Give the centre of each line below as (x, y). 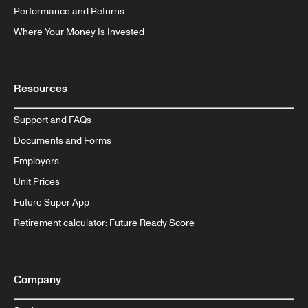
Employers (36, 162)
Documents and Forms (63, 141)
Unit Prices (37, 182)
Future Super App (52, 203)
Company (37, 280)
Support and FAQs (53, 120)
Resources (41, 89)
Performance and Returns (69, 12)
